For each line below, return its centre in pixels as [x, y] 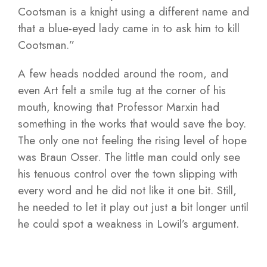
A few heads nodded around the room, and [123, 74]
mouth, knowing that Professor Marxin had [119, 107]
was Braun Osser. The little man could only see [129, 157]
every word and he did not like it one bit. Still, [127, 190]
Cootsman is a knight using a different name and [133, 12]
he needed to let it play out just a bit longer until [133, 207]
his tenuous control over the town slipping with [128, 174]
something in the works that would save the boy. [132, 124]
